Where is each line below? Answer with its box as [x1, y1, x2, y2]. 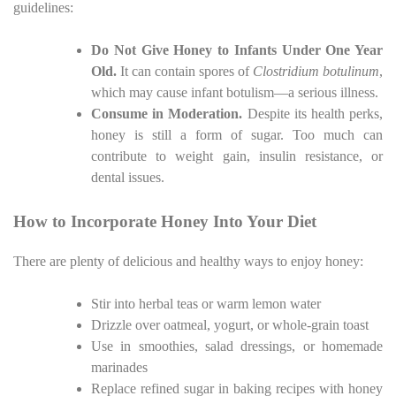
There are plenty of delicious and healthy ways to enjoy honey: [13, 254, 363, 270]
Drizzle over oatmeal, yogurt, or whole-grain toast [91, 317, 369, 333]
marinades [91, 360, 148, 376]
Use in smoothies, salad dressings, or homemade [91, 339, 383, 354]
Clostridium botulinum [253, 64, 379, 80]
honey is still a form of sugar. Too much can [91, 127, 383, 143]
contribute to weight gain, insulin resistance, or [91, 148, 383, 164]
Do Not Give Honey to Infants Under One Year [91, 42, 383, 58]
